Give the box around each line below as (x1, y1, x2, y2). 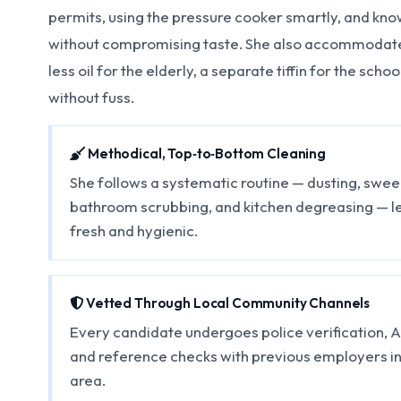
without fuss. (47, 88, 134, 107)
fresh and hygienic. (70, 220, 199, 240)
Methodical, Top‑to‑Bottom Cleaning (85, 145, 326, 163)
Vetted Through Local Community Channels (83, 294, 371, 312)
